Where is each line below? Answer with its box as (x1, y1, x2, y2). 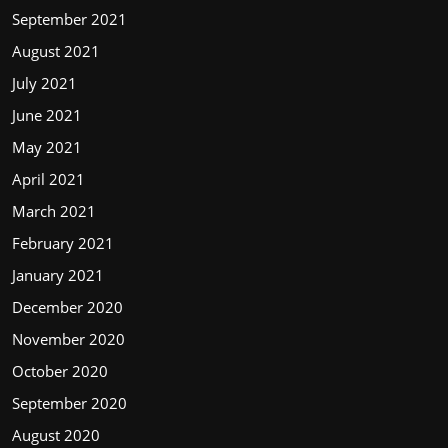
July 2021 (12, 73, 77, 94)
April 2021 (12, 169, 85, 190)
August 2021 (12, 41, 100, 62)
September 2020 (12, 393, 127, 414)
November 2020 (12, 329, 125, 350)
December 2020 (12, 297, 123, 318)
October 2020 (12, 361, 108, 382)
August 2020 (12, 425, 100, 446)
